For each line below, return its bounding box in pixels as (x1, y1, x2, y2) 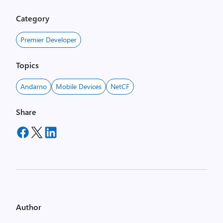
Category (16, 13, 49, 23)
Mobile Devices (56, 82, 102, 91)
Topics (16, 60, 39, 70)
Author (16, 202, 41, 212)
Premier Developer (20, 35, 77, 44)
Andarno (20, 82, 47, 91)
